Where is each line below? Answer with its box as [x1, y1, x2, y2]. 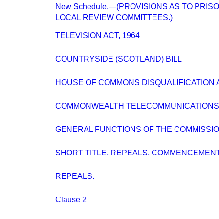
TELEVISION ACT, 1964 [55, 31, 140, 40]
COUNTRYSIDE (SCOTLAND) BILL [55, 55, 182, 63]
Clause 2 [55, 196, 87, 204]
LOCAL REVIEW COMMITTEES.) [55, 13, 173, 22]
